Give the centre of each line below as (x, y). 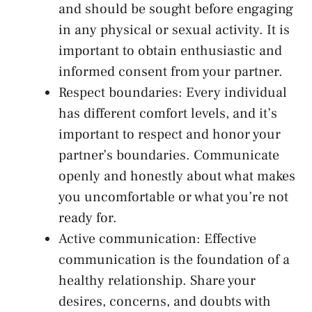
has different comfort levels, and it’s (168, 114)
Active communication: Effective (157, 239)
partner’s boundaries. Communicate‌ (169, 156)
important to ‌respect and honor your (170, 135)
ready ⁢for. (88, 218)
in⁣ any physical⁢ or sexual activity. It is (174, 30)
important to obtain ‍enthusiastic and (170, 51)
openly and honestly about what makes (177, 177)
